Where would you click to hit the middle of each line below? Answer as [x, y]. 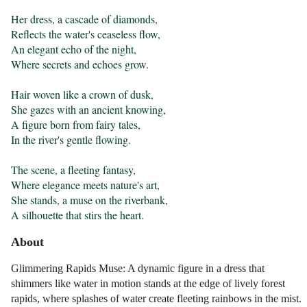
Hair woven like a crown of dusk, [83, 95]
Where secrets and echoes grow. [80, 64]
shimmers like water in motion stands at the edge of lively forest [148, 284]
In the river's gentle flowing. [71, 140]
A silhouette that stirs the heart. [78, 215]
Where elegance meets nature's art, [86, 185]
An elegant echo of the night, [74, 49]
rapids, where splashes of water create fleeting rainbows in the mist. [157, 299]
